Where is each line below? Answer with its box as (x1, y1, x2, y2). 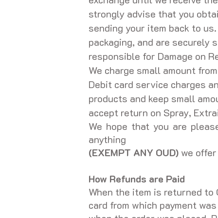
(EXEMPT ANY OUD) (89, 146, 179, 159)
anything (89, 133, 126, 146)
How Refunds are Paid (89, 172, 185, 185)
